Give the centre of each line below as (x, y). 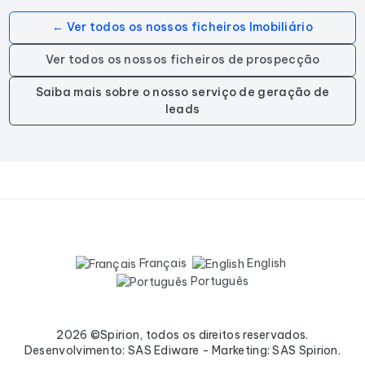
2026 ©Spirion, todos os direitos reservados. (182, 334)
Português (218, 281)
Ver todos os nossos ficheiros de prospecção (182, 60)
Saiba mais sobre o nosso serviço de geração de (182, 92)
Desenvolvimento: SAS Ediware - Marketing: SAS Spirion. (182, 350)
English (266, 263)
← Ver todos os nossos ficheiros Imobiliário (182, 27)
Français (162, 263)
